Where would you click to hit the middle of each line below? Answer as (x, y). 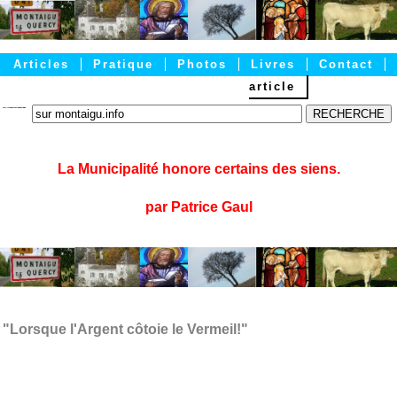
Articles (41, 65)
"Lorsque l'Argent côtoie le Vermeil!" (125, 330)
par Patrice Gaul (198, 207)
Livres (273, 65)
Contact (346, 65)
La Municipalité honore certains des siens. (198, 168)
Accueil (346, 87)
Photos (202, 65)
